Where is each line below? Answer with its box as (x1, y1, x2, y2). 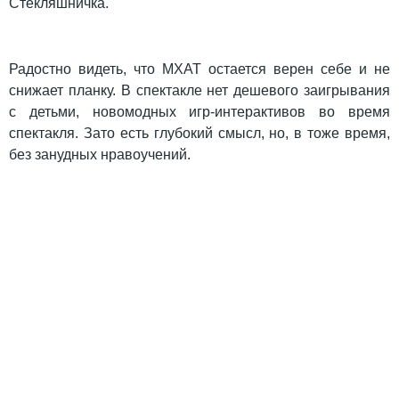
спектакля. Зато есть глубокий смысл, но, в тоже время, (9, 125, 390, 141)
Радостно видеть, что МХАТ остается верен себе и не (9, 61, 390, 77)
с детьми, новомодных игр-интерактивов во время (9, 103, 390, 119)
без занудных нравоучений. (9, 146, 191, 162)
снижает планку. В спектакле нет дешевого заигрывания (9, 82, 390, 98)
